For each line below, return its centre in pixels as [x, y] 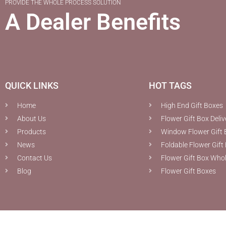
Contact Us [35, 158]
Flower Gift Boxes [188, 171]
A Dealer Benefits [93, 22]
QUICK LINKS [32, 85]
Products [32, 131]
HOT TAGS [170, 85]
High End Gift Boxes [192, 105]
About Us [32, 118]
